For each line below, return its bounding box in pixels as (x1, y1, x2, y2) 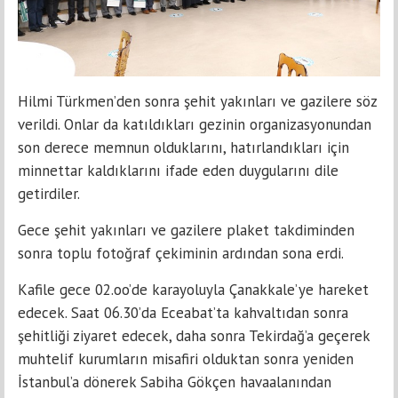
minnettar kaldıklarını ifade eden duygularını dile (18, 160, 338, 180)
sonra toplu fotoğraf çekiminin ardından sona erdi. (18, 243, 344, 263)
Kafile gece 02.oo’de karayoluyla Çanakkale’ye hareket (18, 279, 369, 299)
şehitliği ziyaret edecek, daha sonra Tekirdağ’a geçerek (18, 325, 370, 346)
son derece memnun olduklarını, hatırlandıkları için (18, 137, 349, 157)
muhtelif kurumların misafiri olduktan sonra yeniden (18, 348, 354, 369)
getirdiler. (18, 183, 80, 203)
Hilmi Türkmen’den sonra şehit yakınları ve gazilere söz (18, 91, 377, 111)
